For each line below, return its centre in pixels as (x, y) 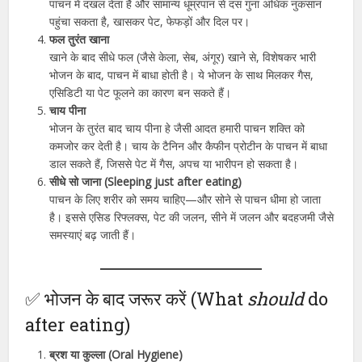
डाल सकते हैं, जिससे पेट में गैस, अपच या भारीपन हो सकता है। (174, 163)
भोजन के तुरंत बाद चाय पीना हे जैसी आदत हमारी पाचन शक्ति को (177, 128)
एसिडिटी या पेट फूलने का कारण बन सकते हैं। (141, 92)
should (276, 298)
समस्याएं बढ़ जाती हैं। (93, 234)
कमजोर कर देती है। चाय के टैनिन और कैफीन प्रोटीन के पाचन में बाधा (189, 145)
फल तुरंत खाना (80, 39)
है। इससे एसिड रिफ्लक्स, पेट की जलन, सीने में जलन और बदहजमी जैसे (192, 217)
